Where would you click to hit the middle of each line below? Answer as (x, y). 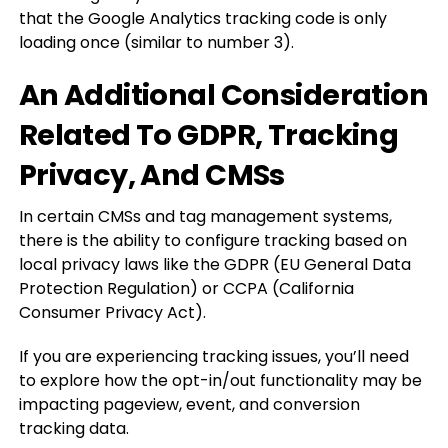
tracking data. (73, 428)
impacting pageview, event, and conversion (189, 404)
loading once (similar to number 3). (156, 42)
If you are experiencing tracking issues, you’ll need (213, 356)
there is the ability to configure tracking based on (212, 240)
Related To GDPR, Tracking (208, 135)
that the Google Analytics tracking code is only (202, 18)
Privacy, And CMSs (151, 175)
